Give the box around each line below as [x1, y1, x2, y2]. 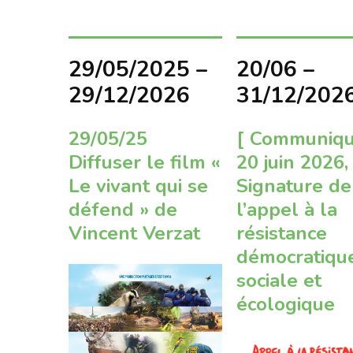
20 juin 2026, [236, 149, 349, 175]
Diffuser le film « [69, 149, 221, 175]
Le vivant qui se [69, 173, 208, 199]
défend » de [69, 196, 177, 222]
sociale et [236, 267, 322, 293]
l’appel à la [236, 196, 338, 222]
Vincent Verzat [69, 220, 200, 246]
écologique [236, 291, 336, 317]
